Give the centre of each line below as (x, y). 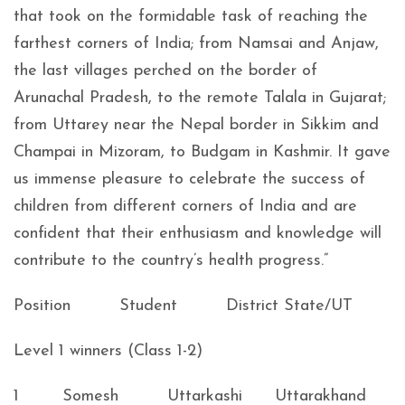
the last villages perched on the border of (165, 71)
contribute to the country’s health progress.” (171, 261)
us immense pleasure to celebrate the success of (189, 179)
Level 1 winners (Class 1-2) (108, 351)
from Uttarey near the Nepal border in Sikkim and (196, 125)
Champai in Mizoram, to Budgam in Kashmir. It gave (202, 152)
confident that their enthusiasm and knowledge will (198, 234)
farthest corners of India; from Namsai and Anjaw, (196, 44)
